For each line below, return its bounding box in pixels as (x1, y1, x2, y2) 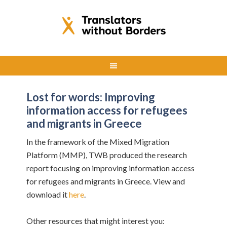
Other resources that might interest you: (26, 216, 165, 225)
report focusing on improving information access (26, 163, 195, 173)
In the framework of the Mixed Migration (26, 137, 170, 146)
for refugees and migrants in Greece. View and (26, 176, 185, 186)
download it (26, 190, 69, 199)
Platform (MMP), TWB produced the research (26, 150, 187, 160)
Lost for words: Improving (26, 90, 156, 104)
